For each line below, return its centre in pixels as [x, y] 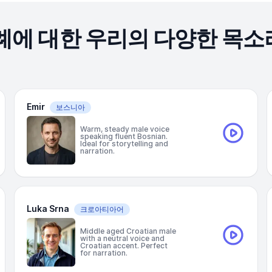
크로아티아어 [102, 209]
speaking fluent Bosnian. [124, 136]
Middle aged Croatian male [128, 231]
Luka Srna [48, 209]
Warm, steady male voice [125, 129]
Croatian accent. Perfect [124, 246]
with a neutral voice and [122, 238]
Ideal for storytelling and [124, 144]
